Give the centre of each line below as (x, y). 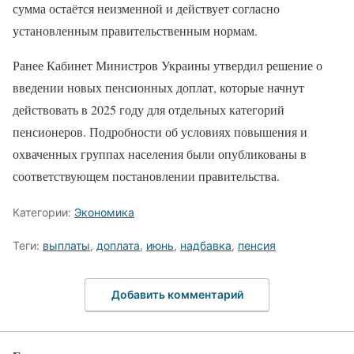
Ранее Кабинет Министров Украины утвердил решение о (168, 65)
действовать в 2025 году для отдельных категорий (149, 109)
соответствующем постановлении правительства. (146, 175)
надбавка (206, 245)
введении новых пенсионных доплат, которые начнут (158, 87)
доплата (118, 245)
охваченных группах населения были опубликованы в (160, 153)
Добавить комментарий (177, 295)
